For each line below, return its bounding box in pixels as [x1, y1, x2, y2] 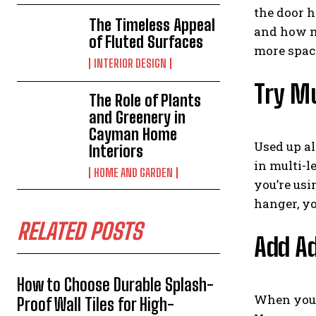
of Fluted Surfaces [89, 32, 204, 51]
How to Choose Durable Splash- [17, 274, 214, 295]
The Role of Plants [89, 90, 202, 110]
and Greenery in [89, 107, 186, 127]
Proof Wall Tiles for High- [17, 293, 174, 315]
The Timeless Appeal [89, 15, 216, 35]
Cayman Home [89, 124, 178, 144]
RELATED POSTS [17, 217, 142, 245]
